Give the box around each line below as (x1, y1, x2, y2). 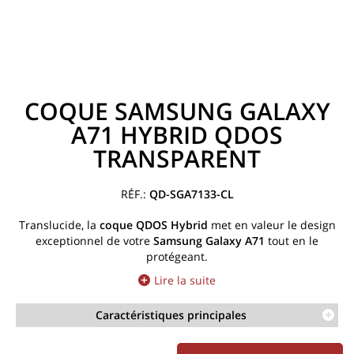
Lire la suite (154, 273, 216, 288)
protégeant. (146, 249, 208, 264)
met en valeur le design (207, 217, 336, 232)
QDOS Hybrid (135, 217, 208, 232)
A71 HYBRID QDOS (71, 119, 283, 151)
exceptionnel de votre (36, 233, 153, 248)
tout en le (265, 233, 318, 248)
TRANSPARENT (93, 142, 261, 175)
